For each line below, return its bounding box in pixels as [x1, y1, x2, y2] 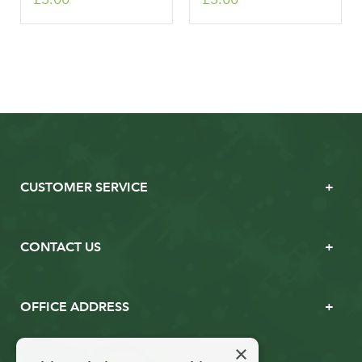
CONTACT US [20, 238, 101, 255]
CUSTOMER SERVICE [20, 179, 148, 195]
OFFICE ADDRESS [20, 298, 129, 314]
